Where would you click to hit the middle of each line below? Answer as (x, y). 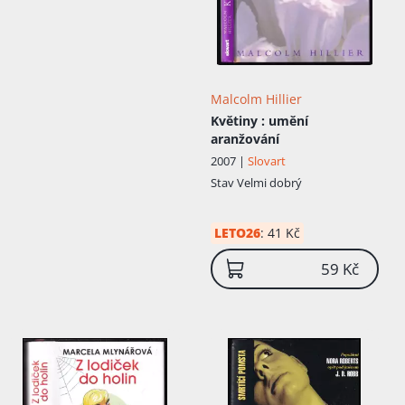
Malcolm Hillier (256, 99)
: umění (284, 120)
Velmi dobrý (269, 182)
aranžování (245, 138)
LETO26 (237, 232)
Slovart (266, 160)
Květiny (235, 120)
